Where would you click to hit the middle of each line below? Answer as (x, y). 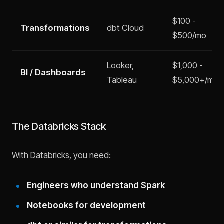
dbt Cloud (125, 28)
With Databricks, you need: (61, 155)
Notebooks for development (86, 205)
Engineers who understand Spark (96, 186)
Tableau (122, 80)
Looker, (120, 65)
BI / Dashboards (53, 72)
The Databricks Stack (59, 126)
